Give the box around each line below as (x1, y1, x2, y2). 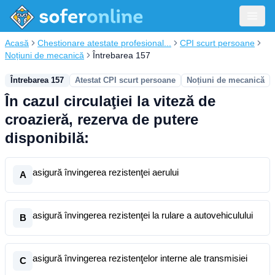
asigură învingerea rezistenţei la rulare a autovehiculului (33, 210, 253, 220)
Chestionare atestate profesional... (37, 38, 171, 48)
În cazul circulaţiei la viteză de (5, 93, 215, 109)
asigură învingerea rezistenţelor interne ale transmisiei (33, 253, 247, 263)
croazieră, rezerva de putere (5, 111, 198, 128)
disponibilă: (5, 130, 89, 146)
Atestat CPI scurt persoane (75, 76, 176, 85)
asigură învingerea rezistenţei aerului (33, 167, 179, 177)
